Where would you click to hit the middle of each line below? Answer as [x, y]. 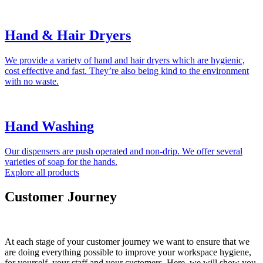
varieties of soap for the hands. [61, 161]
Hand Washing [49, 126]
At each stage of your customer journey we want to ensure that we [127, 242]
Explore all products [42, 172]
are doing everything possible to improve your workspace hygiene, [128, 252]
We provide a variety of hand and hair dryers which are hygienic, [125, 60]
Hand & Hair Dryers [68, 35]
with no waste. [32, 81]
